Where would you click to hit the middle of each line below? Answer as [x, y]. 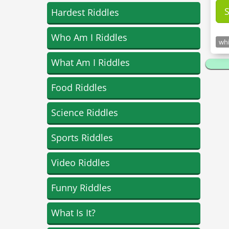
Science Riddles [85, 112]
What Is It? [73, 213]
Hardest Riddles [85, 12]
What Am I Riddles [90, 62]
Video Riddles [81, 163]
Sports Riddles [82, 138]
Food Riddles [79, 87]
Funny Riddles [81, 188]
